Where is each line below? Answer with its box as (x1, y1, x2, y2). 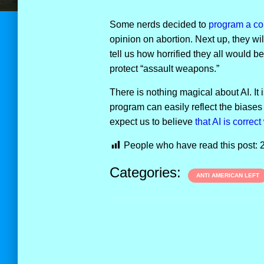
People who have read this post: (123, 140, 258, 150)
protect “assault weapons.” (109, 64, 219, 74)
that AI (194, 117, 221, 127)
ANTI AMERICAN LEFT (196, 172, 259, 179)
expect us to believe (109, 117, 195, 127)
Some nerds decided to (109, 19, 209, 29)
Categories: (109, 164, 185, 180)
